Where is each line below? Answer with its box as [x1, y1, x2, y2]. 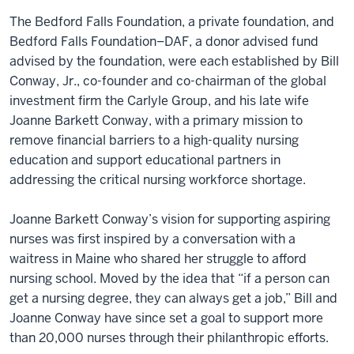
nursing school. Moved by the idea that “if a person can [9, 269, 330, 287]
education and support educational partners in [9, 151, 281, 168]
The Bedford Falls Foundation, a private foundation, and [9, 13, 334, 30]
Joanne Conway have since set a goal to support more [9, 309, 323, 326]
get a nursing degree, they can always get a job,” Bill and [9, 289, 337, 307]
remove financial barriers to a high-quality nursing [9, 131, 299, 149]
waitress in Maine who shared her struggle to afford [9, 250, 307, 267]
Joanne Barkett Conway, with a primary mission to [9, 111, 303, 129]
